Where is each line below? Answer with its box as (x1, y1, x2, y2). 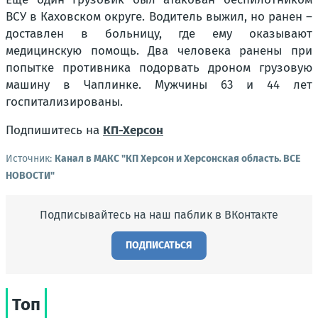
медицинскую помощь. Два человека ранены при (6, 43, 312, 58)
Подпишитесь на (6, 123, 103, 138)
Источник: (6, 153, 55, 165)
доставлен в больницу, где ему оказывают (6, 26, 312, 41)
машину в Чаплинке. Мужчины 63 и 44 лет (6, 77, 312, 92)
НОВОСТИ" (6, 170, 55, 182)
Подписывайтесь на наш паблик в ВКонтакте (40, 208, 278, 221)
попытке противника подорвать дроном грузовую (6, 60, 312, 75)
